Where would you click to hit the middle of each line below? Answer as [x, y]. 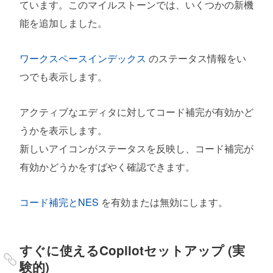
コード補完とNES [59, 202]
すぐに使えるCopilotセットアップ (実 [132, 250]
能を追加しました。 [63, 23]
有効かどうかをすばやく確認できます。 [107, 166]
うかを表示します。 [63, 130]
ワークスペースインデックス [83, 58]
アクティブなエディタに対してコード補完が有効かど [136, 112]
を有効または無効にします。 [163, 202]
